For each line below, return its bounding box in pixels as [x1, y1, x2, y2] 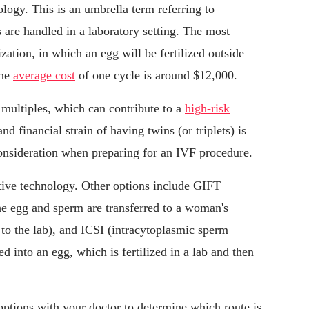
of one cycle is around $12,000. [75, 68, 237, 83]
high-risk [185, 101, 230, 116]
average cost [13, 68, 75, 83]
